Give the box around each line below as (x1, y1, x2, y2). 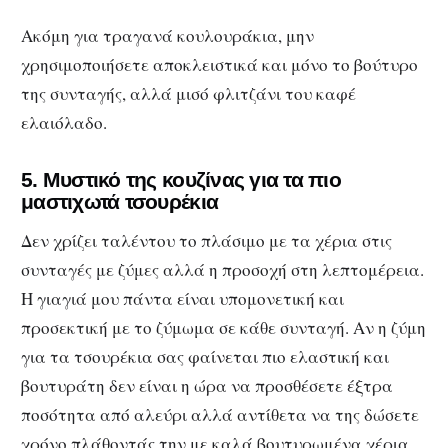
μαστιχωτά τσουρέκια (21, 190, 219, 214)
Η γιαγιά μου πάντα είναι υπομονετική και (21, 287, 344, 311)
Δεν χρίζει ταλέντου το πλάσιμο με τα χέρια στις (21, 229, 392, 253)
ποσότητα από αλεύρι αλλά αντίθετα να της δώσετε (21, 403, 419, 427)
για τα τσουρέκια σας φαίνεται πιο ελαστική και (21, 345, 389, 369)
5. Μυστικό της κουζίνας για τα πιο (21, 168, 342, 192)
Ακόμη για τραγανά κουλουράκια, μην (21, 23, 314, 47)
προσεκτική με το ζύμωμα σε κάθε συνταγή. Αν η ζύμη (21, 316, 426, 340)
